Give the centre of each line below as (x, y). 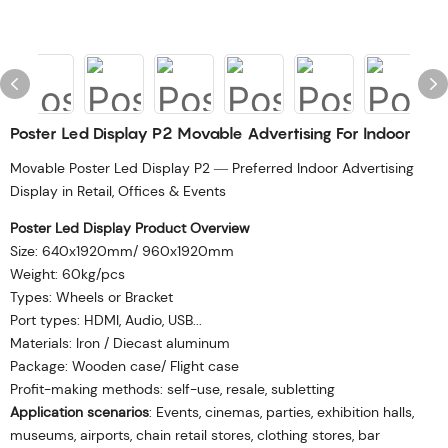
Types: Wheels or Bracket (91, 297)
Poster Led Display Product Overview (130, 228)
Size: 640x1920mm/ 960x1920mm (122, 251)
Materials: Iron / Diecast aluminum (120, 343)
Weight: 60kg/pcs (67, 274)
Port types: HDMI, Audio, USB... (106, 320)
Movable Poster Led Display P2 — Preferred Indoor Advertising (212, 168)
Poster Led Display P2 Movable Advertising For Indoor (210, 133)
